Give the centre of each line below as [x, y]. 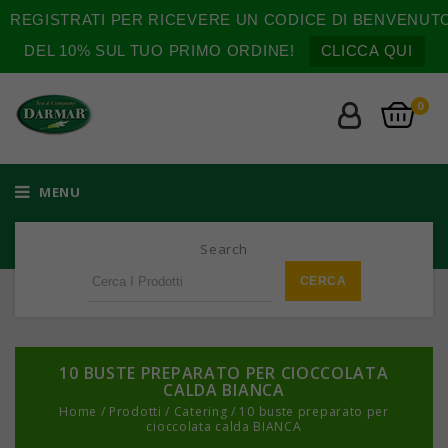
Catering [200, 411]
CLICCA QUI [366, 50]
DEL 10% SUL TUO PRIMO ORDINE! [159, 50]
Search [224, 249]
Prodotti [135, 411]
